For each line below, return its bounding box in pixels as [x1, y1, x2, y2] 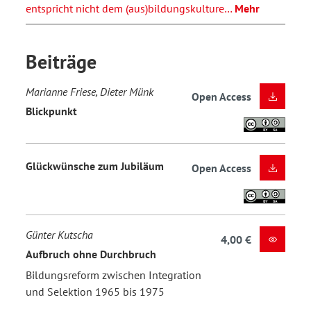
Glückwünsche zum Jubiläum [26, 159, 164, 174]
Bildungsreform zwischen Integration [26, 267, 201, 282]
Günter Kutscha [26, 227, 93, 242]
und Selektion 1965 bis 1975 [26, 284, 165, 299]
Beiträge [26, 48, 96, 74]
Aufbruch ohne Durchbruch [26, 247, 156, 262]
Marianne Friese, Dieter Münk [26, 84, 153, 99]
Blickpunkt [26, 104, 77, 119]
